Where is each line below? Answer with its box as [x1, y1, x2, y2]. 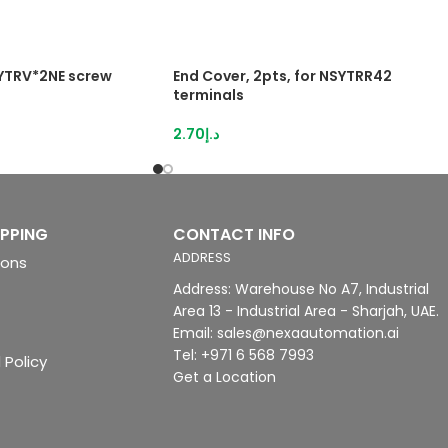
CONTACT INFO [173, 223, 295, 246]
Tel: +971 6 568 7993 [173, 345, 314, 365]
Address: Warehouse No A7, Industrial [173, 279, 429, 299]
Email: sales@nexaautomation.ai [173, 323, 399, 343]
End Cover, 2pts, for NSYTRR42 [173, 66, 392, 86]
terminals [173, 85, 244, 105]
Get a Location [173, 367, 276, 387]
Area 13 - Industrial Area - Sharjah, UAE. [173, 301, 439, 321]
